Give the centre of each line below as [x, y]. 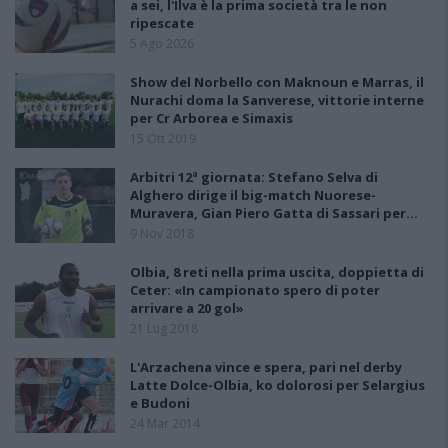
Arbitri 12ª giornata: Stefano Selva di [254, 177]
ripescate [162, 23]
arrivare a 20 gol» [187, 308]
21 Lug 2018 [164, 329]
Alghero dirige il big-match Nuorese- [253, 195]
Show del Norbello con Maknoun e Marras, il [277, 82]
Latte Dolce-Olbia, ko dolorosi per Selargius [277, 385]
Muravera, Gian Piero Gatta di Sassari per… [274, 213]
